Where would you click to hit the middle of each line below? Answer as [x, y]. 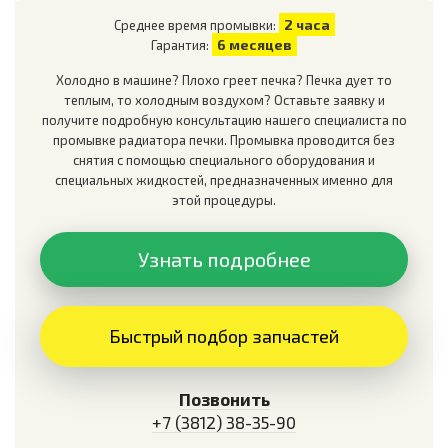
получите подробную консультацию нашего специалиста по [224, 120]
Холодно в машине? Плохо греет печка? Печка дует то [224, 80]
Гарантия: [181, 45]
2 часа [306, 24]
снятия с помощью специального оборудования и [224, 160]
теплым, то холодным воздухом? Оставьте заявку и [224, 100]
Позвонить [224, 399]
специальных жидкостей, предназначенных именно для [224, 180]
